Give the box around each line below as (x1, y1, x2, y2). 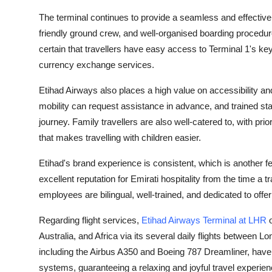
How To (9, 34, 45, 46)
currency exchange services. (39, 59, 154, 70)
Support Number (9, 4, 86, 16)
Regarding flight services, (39, 215, 141, 225)
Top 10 (9, 64, 40, 76)
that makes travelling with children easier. (39, 132, 201, 143)
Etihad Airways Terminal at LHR (141, 215, 267, 225)
